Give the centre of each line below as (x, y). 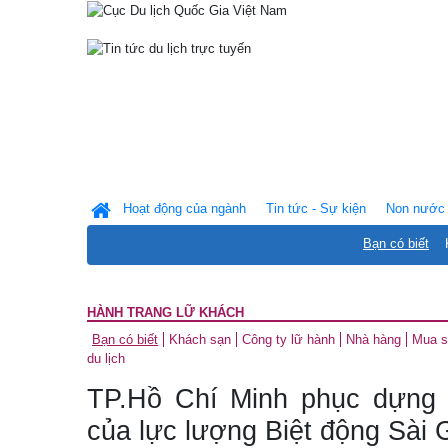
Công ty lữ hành (288, 339)
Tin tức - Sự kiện (316, 208)
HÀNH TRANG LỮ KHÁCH (165, 312)
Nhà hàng (373, 339)
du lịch (106, 358)
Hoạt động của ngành (184, 208)
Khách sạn (200, 339)
